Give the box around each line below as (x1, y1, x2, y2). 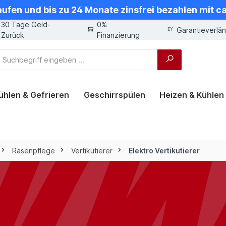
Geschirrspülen (83, 90, 145, 100)
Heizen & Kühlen (159, 90, 224, 100)
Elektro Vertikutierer (129, 146, 200, 155)
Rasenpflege (12, 146, 55, 155)
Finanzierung (96, 31, 140, 39)
